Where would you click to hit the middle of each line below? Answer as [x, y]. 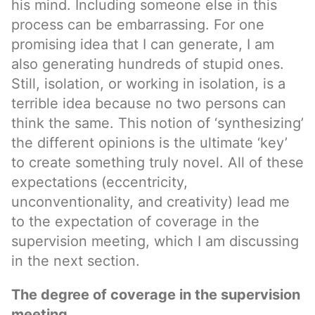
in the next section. [76, 261]
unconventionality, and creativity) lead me [150, 202]
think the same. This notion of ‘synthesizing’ [157, 123]
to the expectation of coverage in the [135, 221]
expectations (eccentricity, [99, 182]
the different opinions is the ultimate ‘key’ [149, 143]
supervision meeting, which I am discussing [155, 241]
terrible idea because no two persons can [149, 103]
